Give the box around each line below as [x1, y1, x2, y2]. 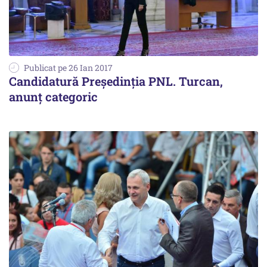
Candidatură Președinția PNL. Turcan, [9, 73, 223, 89]
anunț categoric [9, 88, 98, 104]
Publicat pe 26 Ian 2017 [24, 61, 113, 73]
